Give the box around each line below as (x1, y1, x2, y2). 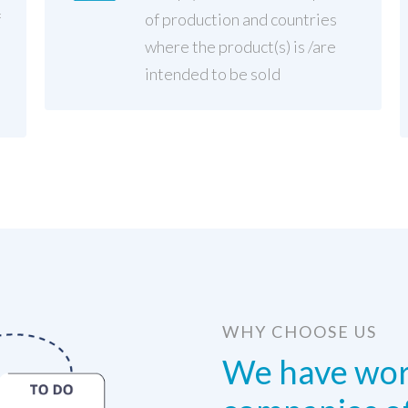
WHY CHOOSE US (222, 321, 377, 342)
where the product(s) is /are (144, 36, 336, 56)
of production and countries (144, 8, 337, 29)
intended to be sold (144, 63, 280, 84)
